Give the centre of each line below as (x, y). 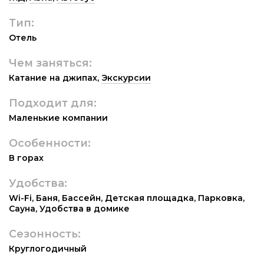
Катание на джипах (53, 77)
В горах (26, 158)
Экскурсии (126, 77)
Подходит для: (53, 103)
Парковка (220, 198)
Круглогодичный (48, 248)
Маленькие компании (58, 118)
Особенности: (50, 143)
